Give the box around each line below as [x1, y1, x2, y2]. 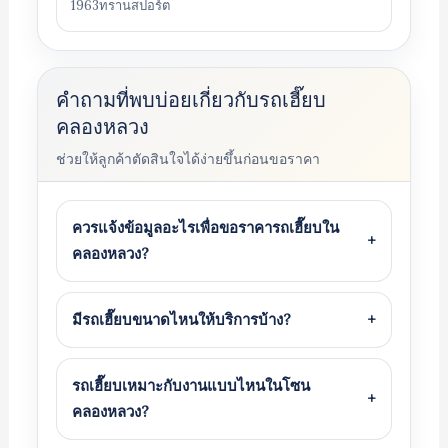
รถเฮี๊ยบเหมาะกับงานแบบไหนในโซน [71, 376, 310, 395]
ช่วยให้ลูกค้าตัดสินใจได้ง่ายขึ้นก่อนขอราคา [55, 150, 320, 168]
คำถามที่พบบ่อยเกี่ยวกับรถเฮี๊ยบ [55, 87, 326, 112]
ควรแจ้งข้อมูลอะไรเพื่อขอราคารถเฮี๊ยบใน [71, 218, 339, 237]
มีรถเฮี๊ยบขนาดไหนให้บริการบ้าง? [71, 310, 291, 329]
